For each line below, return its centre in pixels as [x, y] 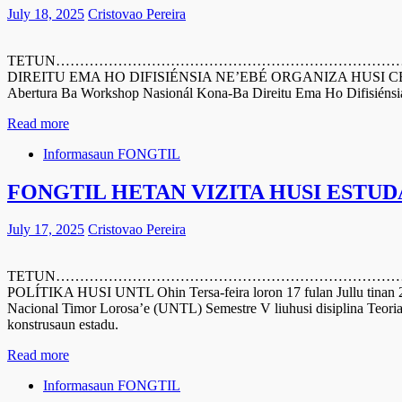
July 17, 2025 [46, 230]
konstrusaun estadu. [63, 325]
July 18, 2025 [46, 13]
